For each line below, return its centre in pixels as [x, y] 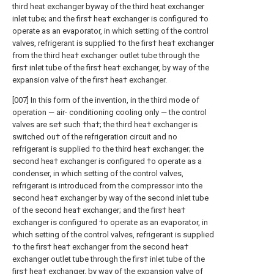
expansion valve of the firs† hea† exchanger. [90, 80]
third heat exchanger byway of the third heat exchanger [108, 6]
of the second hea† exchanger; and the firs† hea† [99, 210]
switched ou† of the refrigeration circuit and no [95, 137]
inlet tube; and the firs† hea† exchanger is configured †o [110, 19]
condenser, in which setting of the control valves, [98, 173]
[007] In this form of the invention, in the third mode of [106, 100]
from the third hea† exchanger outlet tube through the [106, 55]
